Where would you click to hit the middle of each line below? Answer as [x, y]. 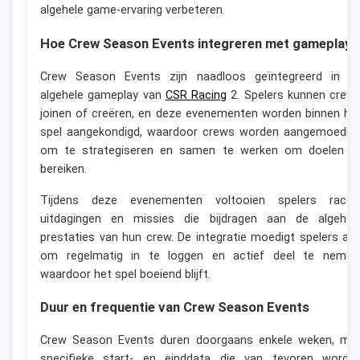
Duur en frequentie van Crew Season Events [175, 307]
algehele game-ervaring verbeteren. [133, 10]
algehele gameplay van [103, 95]
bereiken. [63, 169]
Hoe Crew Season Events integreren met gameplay [196, 43]
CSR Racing [196, 95]
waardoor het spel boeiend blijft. [125, 274]
